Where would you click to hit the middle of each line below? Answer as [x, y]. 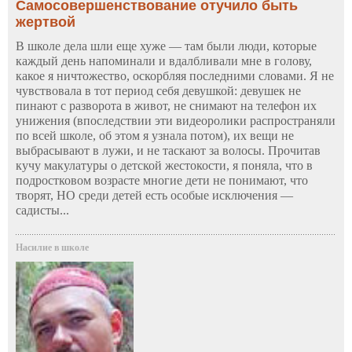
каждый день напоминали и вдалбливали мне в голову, [164, 61]
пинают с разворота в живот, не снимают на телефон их [166, 106]
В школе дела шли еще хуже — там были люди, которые [166, 46]
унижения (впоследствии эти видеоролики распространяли [176, 121]
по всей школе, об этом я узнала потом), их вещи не [155, 136]
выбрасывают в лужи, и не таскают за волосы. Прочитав [168, 151]
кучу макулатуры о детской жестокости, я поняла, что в [164, 166]
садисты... [42, 211]
